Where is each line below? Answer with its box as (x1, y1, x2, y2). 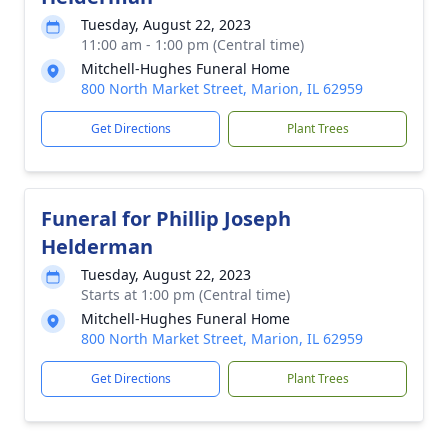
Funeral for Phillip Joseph (41, 205, 291, 232)
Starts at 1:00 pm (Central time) (81, 285, 290, 304)
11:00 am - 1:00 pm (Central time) (81, 35, 304, 54)
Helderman (41, 233, 153, 260)
